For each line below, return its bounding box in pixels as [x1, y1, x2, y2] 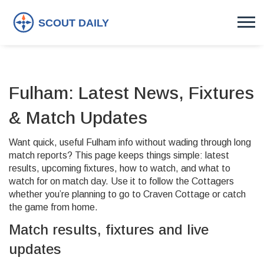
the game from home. [9, 202, 98, 212]
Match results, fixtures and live [9, 222, 209, 237]
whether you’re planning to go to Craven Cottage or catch [9, 189, 246, 199]
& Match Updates [9, 108, 147, 127]
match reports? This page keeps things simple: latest [9, 150, 229, 160]
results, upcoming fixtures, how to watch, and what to [9, 163, 230, 173]
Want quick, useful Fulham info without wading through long [9, 137, 251, 147]
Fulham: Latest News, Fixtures [9, 83, 254, 103]
